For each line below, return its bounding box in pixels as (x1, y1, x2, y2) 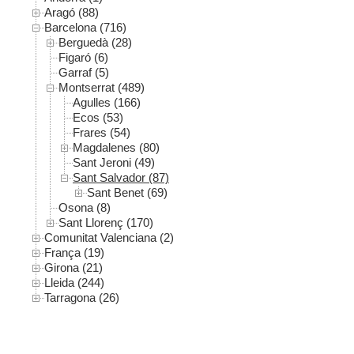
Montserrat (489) (58, 81, 145, 95)
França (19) (44, 246, 104, 260)
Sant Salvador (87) (73, 171, 169, 185)
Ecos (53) (73, 111, 123, 125)
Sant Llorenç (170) (58, 216, 153, 230)
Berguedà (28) (58, 35, 132, 49)
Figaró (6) (58, 50, 108, 64)
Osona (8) (58, 201, 111, 215)
